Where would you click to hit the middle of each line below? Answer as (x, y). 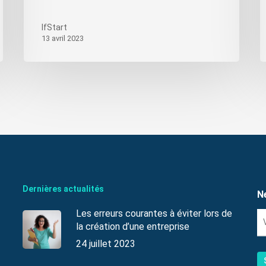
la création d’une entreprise (132, 227)
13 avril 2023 (63, 38)
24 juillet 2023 (105, 244)
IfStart (55, 27)
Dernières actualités (63, 189)
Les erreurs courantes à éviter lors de (154, 213)
